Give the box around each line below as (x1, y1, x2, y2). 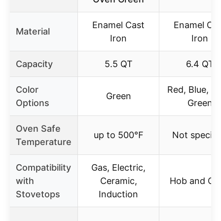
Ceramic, (100, 175, 137, 186)
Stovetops (16, 188, 60, 199)
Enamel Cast (92, 19, 145, 30)
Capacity (16, 58, 53, 69)
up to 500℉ (93, 129, 144, 140)
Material (16, 26, 50, 37)
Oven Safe (16, 123, 61, 134)
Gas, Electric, (91, 162, 146, 173)
